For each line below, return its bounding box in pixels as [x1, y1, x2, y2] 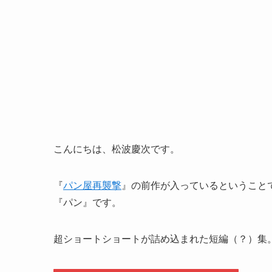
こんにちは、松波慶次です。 [53, 144, 180, 155]
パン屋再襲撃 [63, 180, 121, 191]
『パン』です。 [53, 197, 121, 208]
